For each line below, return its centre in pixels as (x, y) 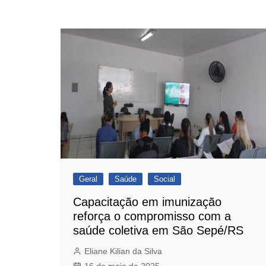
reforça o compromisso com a (152, 216)
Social (164, 179)
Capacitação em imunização (147, 202)
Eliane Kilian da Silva (123, 251)
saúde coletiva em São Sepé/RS (158, 231)
